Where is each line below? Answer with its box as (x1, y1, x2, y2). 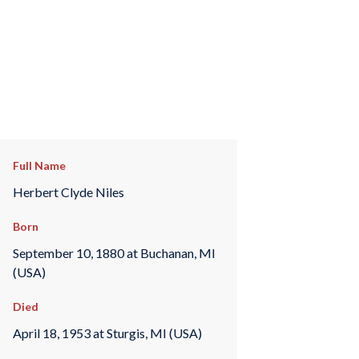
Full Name (12, 159, 66, 172)
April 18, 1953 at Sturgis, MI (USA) (12, 325, 202, 341)
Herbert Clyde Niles (12, 184, 124, 200)
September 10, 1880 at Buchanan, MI (12, 244, 216, 260)
